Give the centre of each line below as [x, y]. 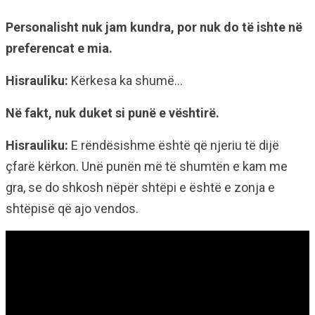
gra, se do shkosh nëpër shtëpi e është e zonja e [140, 187]
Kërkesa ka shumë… [127, 81]
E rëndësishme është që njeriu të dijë [175, 145]
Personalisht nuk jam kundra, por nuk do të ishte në [154, 27]
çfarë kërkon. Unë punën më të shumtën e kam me [147, 166]
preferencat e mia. [59, 48]
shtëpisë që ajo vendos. [72, 208]
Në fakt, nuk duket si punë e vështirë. [112, 113]
